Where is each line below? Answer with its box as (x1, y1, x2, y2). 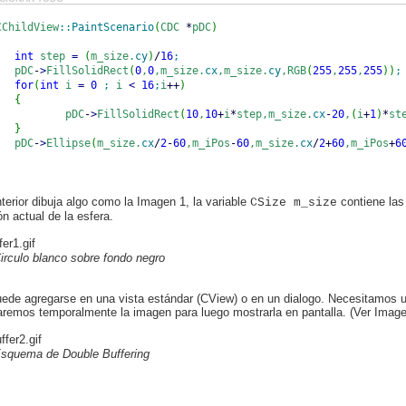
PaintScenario (72, 21, 154, 34)
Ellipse (46, 137, 91, 150)
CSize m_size (250, 196, 337, 209)
